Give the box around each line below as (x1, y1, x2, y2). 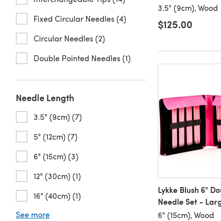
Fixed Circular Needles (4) (34, 13, 126, 24)
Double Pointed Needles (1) (34, 53, 131, 63)
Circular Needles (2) (34, 33, 105, 43)
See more (16, 209, 50, 220)
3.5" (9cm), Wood (157, 2, 218, 13)
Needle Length (16, 91, 74, 104)
